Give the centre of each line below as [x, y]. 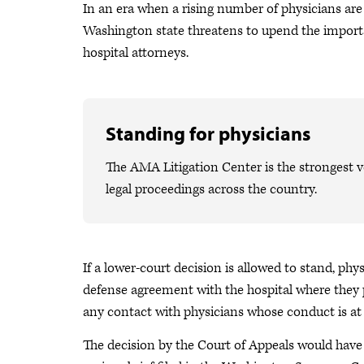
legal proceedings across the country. [211, 189]
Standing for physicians [208, 133]
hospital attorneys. [136, 53]
